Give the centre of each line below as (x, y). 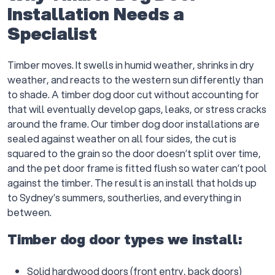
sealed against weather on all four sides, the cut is (122, 138)
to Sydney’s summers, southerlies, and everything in (124, 197)
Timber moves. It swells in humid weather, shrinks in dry (131, 65)
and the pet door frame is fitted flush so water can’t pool (137, 168)
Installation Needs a (96, 14)
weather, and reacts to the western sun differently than (135, 79)
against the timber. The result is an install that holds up (132, 183)
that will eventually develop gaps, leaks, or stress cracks (137, 109)
